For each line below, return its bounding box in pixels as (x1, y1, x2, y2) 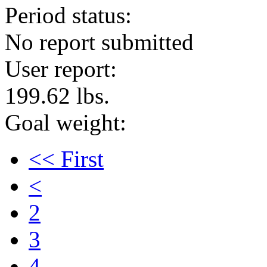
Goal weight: (5, 110, 126, 135)
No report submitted (5, 29, 194, 55)
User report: (5, 56, 117, 82)
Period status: (5, 2, 132, 28)
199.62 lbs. (5, 83, 110, 108)
